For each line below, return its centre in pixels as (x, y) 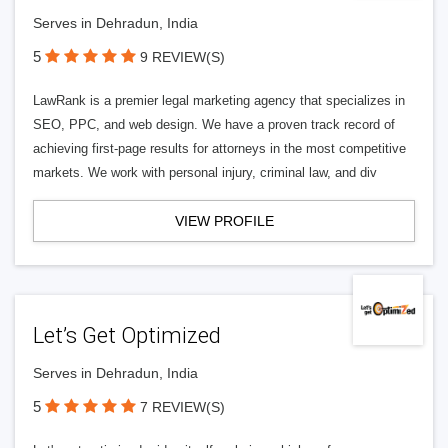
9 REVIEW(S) (182, 57)
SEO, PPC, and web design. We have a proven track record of (214, 124)
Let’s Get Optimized (127, 335)
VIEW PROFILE (224, 221)
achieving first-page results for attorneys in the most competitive (219, 148)
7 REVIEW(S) (182, 407)
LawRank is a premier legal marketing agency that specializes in (219, 100)
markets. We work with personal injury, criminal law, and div (205, 172)
